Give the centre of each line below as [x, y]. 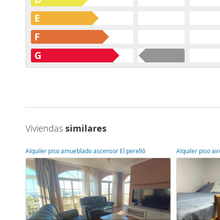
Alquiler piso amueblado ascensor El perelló [85, 151]
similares [86, 128]
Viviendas [45, 128]
